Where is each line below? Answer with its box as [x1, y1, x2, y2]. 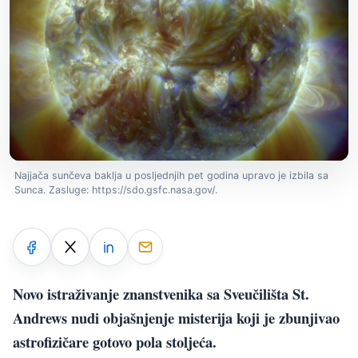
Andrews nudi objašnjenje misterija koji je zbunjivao [13, 306, 340, 328]
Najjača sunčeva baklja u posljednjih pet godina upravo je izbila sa [14, 169, 328, 182]
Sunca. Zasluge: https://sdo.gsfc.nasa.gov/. [14, 184, 217, 197]
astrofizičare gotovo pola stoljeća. [13, 330, 217, 352]
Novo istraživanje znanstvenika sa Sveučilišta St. [13, 282, 309, 304]
